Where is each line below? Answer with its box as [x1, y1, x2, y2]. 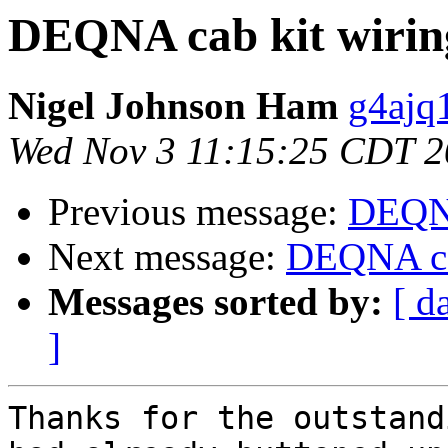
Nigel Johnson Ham [8, 84, 338, 128]
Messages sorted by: [48, 280, 383, 324]
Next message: [48, 235, 286, 279]
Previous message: [48, 190, 348, 234]
